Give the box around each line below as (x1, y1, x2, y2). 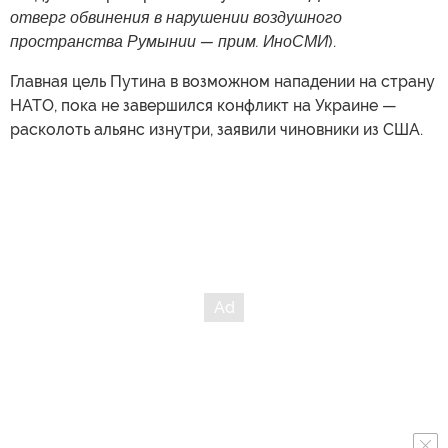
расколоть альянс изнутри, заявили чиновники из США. (10, 120, 423, 140)
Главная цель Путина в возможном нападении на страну (10, 72, 435, 92)
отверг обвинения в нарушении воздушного (10, 8, 342, 28)
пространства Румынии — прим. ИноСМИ (10, 32, 328, 52)
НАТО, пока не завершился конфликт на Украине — (10, 96, 397, 116)
